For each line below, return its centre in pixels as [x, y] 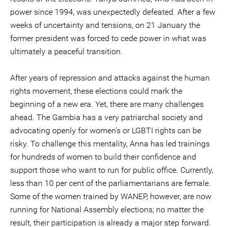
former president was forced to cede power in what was [108, 38]
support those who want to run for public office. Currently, [112, 170]
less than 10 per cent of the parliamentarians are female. [110, 183]
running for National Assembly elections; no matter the [107, 210]
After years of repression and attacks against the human [110, 78]
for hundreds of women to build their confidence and [103, 157]
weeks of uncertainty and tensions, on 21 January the [105, 25]
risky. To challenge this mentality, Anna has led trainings [110, 144]
